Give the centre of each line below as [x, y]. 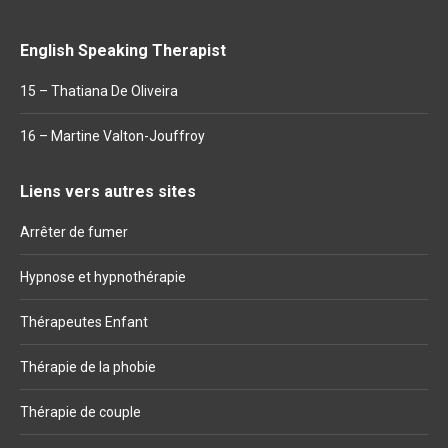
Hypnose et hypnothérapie [103, 276]
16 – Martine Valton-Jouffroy [112, 135]
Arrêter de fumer [74, 231]
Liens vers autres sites [108, 191]
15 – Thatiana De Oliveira [99, 90]
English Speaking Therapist [123, 50]
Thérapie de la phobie [88, 366]
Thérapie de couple [80, 411]
